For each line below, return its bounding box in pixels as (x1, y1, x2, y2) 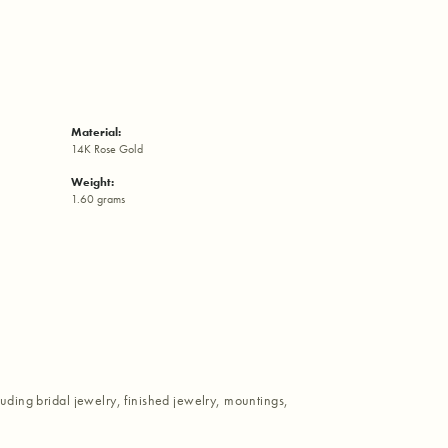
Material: (71, 125, 121, 140)
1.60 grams (71, 192, 125, 207)
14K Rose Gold (71, 142, 143, 157)
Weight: (71, 175, 114, 190)
